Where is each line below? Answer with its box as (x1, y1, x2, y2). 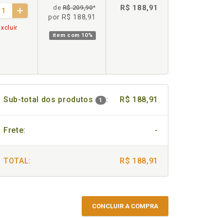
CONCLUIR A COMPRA (92, 202, 158, 210)
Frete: (3, 126, 26, 135)
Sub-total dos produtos (3, 95, 96, 104)
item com (52, 32, 82, 38)
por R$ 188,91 (48, 13, 96, 21)
